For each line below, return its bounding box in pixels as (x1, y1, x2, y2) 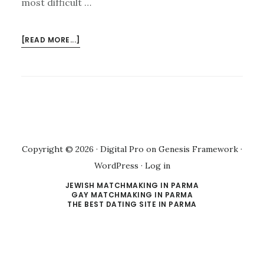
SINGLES (79, 77, 113, 87)
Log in (144, 160, 170, 171)
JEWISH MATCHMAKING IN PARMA (65, 180, 199, 190)
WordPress (94, 160, 138, 171)
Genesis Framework (159, 143, 238, 154)
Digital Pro (100, 143, 144, 154)
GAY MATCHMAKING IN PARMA (71, 189, 193, 200)
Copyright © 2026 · (22, 143, 100, 154)
